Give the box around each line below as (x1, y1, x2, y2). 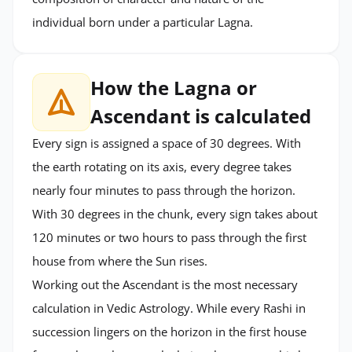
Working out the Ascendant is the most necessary (32, 276, 298, 292)
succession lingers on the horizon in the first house (32, 323, 306, 339)
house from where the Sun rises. (32, 252, 207, 269)
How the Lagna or (90, 74, 257, 101)
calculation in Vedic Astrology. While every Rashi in (32, 299, 306, 316)
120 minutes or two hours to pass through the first (32, 229, 306, 245)
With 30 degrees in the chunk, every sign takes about (32, 205, 317, 222)
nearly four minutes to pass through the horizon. (32, 181, 295, 198)
